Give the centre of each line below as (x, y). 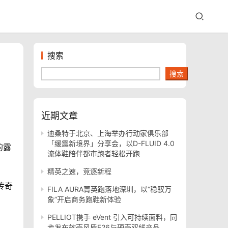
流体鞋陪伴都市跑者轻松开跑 (94, 153)
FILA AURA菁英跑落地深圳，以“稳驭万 (109, 189)
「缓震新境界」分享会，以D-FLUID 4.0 (111, 143)
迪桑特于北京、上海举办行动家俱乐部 (108, 133)
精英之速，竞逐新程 (79, 171)
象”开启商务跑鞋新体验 (84, 199)
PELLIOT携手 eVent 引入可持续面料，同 (112, 217)
